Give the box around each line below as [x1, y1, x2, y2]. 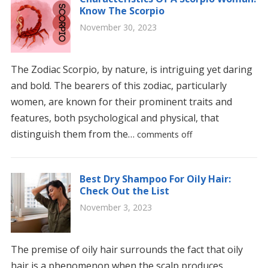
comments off [136, 129, 192, 140]
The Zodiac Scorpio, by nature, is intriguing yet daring [10, 63, 252, 76]
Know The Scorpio [79, 4, 165, 17]
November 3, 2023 [79, 202, 152, 213]
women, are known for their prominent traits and [10, 95, 232, 108]
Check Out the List [79, 184, 169, 197]
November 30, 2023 [79, 22, 157, 33]
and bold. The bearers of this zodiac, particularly [10, 79, 227, 92]
